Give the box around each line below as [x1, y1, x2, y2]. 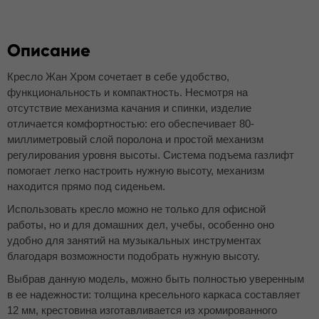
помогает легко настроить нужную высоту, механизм [7, 164, 264, 177]
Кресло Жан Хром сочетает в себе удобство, [7, 70, 229, 83]
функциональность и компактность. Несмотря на [7, 86, 248, 98]
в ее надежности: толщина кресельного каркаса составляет [7, 288, 300, 300]
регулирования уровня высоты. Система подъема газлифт [7, 149, 294, 161]
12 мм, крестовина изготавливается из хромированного [7, 304, 277, 316]
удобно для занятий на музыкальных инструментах [7, 234, 261, 246]
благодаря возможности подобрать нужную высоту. [7, 250, 260, 262]
